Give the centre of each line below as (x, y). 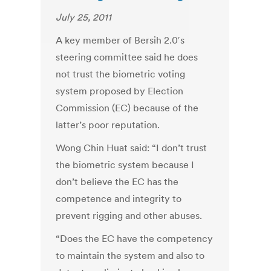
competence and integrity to (119, 199)
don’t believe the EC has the (117, 182)
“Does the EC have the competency (135, 239)
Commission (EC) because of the (127, 108)
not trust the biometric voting (121, 74)
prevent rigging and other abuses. (129, 216)
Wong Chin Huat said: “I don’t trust (132, 148)
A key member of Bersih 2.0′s (120, 40)
